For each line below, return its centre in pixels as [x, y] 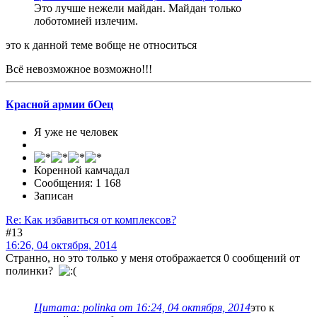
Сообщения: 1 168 [77, 183]
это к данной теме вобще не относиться [101, 45]
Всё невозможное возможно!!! [79, 69]
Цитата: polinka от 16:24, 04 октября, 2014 [142, 307]
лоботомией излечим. [86, 21]
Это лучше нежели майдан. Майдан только [138, 8]
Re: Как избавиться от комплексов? [91, 219]
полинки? [32, 270]
